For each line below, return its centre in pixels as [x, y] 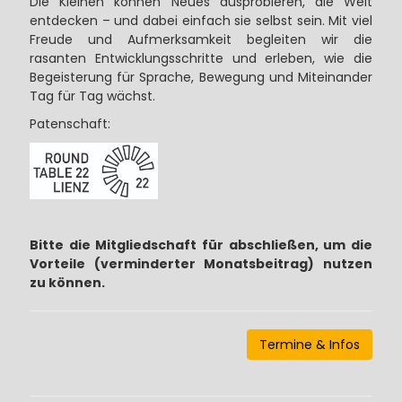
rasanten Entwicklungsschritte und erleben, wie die [201, 58]
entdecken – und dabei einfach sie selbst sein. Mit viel [201, 20]
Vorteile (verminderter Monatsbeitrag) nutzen [201, 264]
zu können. [67, 283]
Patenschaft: [70, 123]
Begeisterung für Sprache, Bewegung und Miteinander [201, 77]
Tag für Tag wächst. [92, 96]
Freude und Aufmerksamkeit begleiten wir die [201, 39]
